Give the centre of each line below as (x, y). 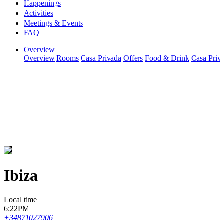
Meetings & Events (53, 23)
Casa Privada (101, 58)
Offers (133, 58)
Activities (38, 13)
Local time (20, 199)
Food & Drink (167, 58)
